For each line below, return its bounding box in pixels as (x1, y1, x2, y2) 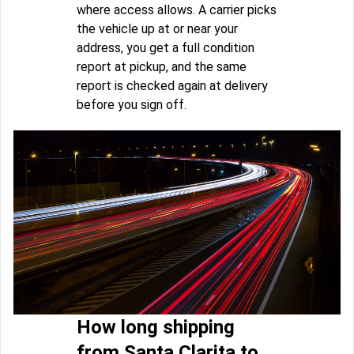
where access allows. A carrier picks (77, 2, 277, 17)
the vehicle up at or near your (77, 21, 238, 36)
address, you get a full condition (77, 40, 254, 55)
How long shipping (77, 315, 235, 338)
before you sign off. (77, 96, 186, 112)
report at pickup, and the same (77, 58, 247, 74)
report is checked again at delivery (77, 77, 268, 93)
